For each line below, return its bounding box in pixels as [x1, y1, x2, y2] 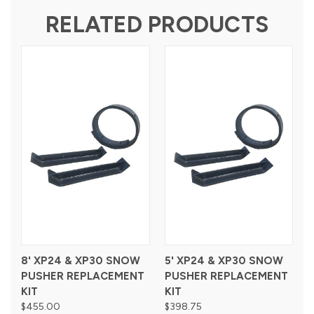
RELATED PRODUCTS [46, 11, 268, 38]
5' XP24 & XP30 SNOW [164, 254, 283, 267]
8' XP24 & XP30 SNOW [21, 254, 140, 267]
